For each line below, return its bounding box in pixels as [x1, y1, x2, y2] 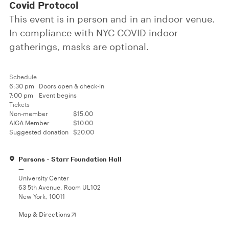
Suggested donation [9, 128, 68, 135]
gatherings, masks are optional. [9, 41, 149, 52]
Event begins [39, 91, 77, 99]
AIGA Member [9, 119, 50, 126]
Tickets [9, 101, 30, 108]
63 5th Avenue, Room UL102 [18, 184, 101, 191]
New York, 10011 [18, 193, 65, 200]
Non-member [9, 110, 48, 117]
